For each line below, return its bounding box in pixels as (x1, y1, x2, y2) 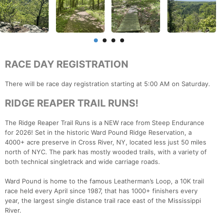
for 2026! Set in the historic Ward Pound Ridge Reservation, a (5, 128, 192, 137)
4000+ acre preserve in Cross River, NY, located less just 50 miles (5, 138, 206, 146)
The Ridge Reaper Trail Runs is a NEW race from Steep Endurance (5, 119, 204, 127)
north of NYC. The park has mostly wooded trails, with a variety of (5, 148, 207, 156)
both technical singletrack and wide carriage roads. (5, 158, 160, 166)
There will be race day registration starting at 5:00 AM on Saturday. (5, 80, 210, 88)
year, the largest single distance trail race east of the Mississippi (5, 197, 201, 205)
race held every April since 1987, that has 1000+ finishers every (5, 187, 198, 195)
